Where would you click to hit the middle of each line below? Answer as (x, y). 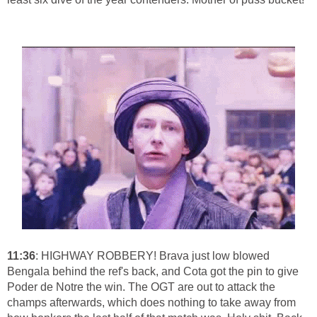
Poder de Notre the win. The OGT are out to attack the (141, 287)
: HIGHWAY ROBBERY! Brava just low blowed (152, 255)
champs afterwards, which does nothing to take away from (151, 302)
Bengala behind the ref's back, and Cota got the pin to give (153, 271)
